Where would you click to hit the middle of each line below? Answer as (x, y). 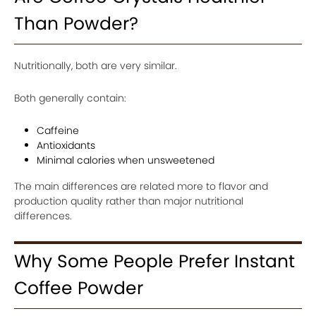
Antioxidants (66, 145)
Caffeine (58, 130)
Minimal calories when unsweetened (126, 160)
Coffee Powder (79, 288)
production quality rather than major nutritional (129, 201)
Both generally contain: (70, 98)
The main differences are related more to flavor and (141, 186)
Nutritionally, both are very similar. (96, 66)
